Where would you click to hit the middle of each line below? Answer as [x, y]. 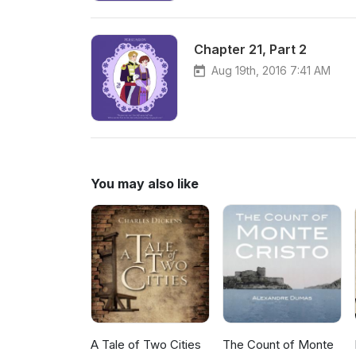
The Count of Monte [279, 345]
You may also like [145, 184]
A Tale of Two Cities [146, 345]
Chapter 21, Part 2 [250, 49]
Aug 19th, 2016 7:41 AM [271, 70]
